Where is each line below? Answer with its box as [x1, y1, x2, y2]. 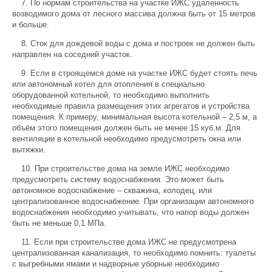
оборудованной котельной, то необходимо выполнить [12, 90, 209, 100]
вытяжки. [12, 145, 46, 154]
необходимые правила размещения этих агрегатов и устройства [12, 101, 250, 110]
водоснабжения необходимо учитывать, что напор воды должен [12, 208, 249, 217]
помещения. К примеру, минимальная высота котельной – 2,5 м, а [12, 112, 257, 121]
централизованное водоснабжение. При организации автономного [12, 197, 254, 206]
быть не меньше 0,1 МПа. [12, 219, 106, 228]
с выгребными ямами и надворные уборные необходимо [12, 259, 219, 268]
